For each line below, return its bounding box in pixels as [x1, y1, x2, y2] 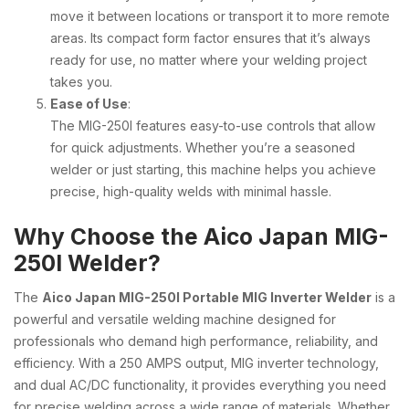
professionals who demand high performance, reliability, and [14, 333, 378, 349]
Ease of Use [50, 95, 128, 111]
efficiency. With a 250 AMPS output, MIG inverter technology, [14, 355, 379, 371]
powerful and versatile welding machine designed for [14, 311, 336, 327]
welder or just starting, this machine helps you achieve [50, 161, 376, 177]
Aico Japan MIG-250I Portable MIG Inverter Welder [42, 289, 372, 305]
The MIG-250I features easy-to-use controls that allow [50, 117, 375, 133]
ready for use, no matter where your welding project [50, 51, 367, 68]
